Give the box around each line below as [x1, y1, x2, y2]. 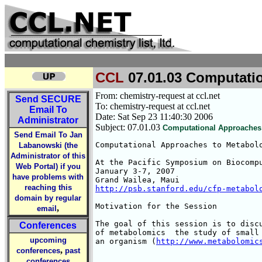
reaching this [24, 183, 72, 192]
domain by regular [15, 194, 81, 202]
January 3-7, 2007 [95, 167, 175, 175]
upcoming [29, 236, 67, 244]
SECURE [40, 94, 81, 104]
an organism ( [95, 237, 156, 246]
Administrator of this [11, 151, 85, 160]
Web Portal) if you [15, 162, 81, 171]
